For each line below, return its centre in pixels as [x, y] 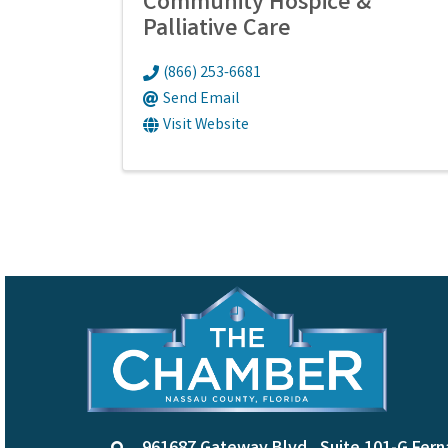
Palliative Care [217, 30]
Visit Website [206, 125]
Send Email [201, 99]
